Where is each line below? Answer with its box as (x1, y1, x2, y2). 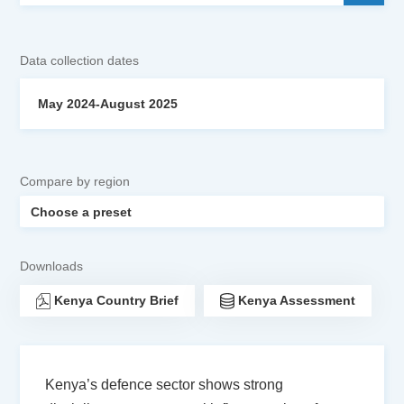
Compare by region (20, 174, 131, 188)
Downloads (20, 259, 84, 273)
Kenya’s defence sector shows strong (45, 377, 284, 392)
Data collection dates (20, 53, 140, 68)
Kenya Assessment (238, 293, 356, 308)
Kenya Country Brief (54, 293, 179, 308)
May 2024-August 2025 (38, 96, 179, 111)
